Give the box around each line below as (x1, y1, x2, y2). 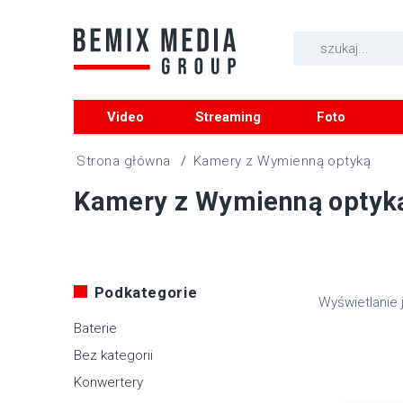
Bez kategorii (74, 347, 154, 364)
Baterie (74, 320, 118, 337)
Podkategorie (94, 283, 198, 302)
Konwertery (74, 374, 144, 391)
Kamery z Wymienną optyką (193, 153, 372, 170)
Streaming (195, 109, 262, 126)
